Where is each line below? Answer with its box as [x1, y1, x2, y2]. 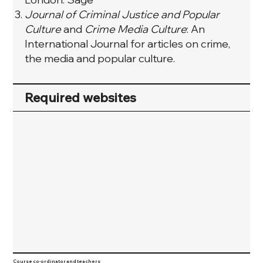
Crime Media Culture [85, 22, 187, 36]
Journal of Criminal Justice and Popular [25, 7, 220, 21]
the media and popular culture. [25, 51, 176, 65]
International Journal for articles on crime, [25, 36, 231, 50]
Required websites [25, 89, 137, 106]
